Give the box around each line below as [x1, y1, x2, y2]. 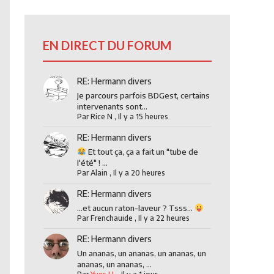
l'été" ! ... [76, 158, 108, 168]
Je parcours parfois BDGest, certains [76, 91, 210, 100]
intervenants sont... [76, 102, 147, 111]
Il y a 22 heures [138, 213, 190, 223]
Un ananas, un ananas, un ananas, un [76, 248, 206, 258]
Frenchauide [90, 213, 133, 223]
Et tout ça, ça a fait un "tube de [86, 147, 198, 157]
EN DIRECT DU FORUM [43, 38, 171, 53]
